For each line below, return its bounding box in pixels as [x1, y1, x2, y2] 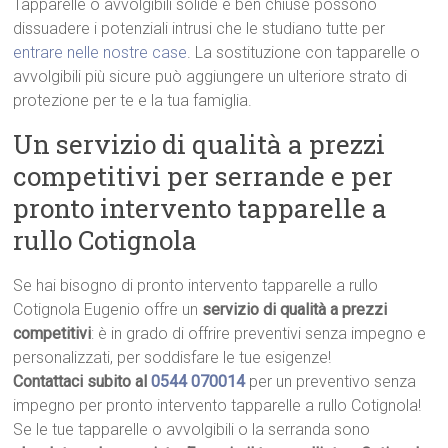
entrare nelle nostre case [13, 43, 188, 63]
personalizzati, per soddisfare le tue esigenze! [13, 348, 332, 368]
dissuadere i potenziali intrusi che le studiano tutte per [13, 19, 386, 39]
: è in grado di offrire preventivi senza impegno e [91, 324, 427, 344]
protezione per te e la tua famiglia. [13, 91, 253, 111]
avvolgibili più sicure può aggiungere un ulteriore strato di [13, 67, 408, 87]
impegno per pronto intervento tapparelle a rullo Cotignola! [13, 396, 422, 416]
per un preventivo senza [249, 372, 417, 392]
